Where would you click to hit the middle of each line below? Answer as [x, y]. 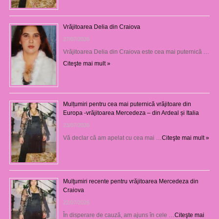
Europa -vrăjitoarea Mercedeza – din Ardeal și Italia [131, 113]
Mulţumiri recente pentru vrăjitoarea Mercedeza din [131, 181]
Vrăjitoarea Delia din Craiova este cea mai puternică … [136, 52]
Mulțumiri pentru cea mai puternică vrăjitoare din [127, 104]
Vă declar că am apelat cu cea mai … [112, 138]
